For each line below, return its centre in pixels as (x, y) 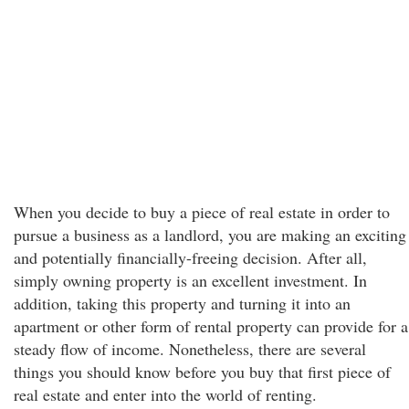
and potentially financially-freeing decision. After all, (190, 257)
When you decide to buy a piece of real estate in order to (202, 212)
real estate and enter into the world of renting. (165, 394)
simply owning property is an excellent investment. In (190, 280)
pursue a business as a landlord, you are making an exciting (210, 235)
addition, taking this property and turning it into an (182, 303)
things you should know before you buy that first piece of (202, 372)
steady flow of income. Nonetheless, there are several (190, 349)
